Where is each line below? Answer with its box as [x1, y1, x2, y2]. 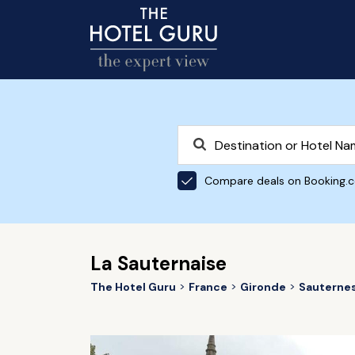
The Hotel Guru [90, 280, 176, 294]
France [188, 280, 227, 294]
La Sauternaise [90, 251, 227, 276]
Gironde [239, 280, 286, 294]
